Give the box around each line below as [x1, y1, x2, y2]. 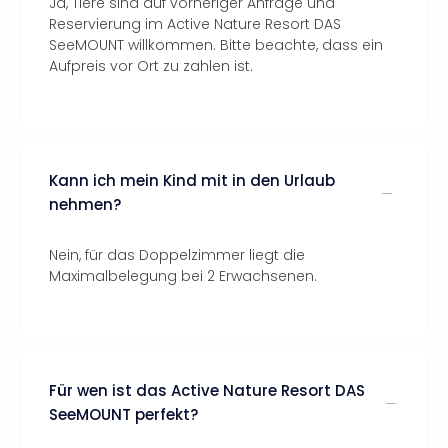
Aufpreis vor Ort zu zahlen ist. [49, 56, 253, 76]
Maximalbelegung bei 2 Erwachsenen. [49, 266, 317, 286]
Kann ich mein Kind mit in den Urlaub [49, 170, 335, 191]
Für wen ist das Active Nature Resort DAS [49, 380, 365, 401]
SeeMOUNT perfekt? [49, 404, 198, 425]
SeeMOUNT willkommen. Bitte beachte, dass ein [49, 35, 383, 55]
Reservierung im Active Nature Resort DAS [49, 14, 341, 34]
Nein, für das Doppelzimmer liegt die [49, 245, 305, 265]
